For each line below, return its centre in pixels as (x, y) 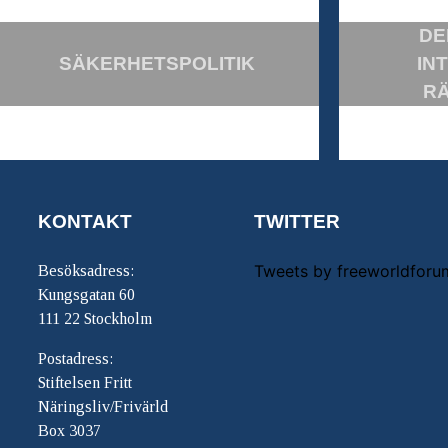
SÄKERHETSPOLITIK (157, 63)
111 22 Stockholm (95, 319)
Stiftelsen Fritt (85, 383)
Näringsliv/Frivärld (103, 407)
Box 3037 (69, 431)
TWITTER (297, 221)
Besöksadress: (86, 271)
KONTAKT (85, 221)
